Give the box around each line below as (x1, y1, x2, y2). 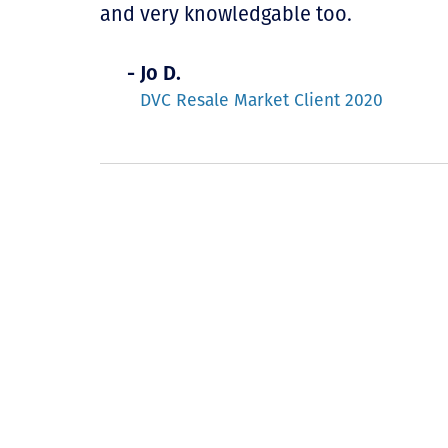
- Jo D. (127, 61, 181, 85)
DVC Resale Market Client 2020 (140, 90, 383, 111)
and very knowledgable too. (100, 2, 352, 26)
